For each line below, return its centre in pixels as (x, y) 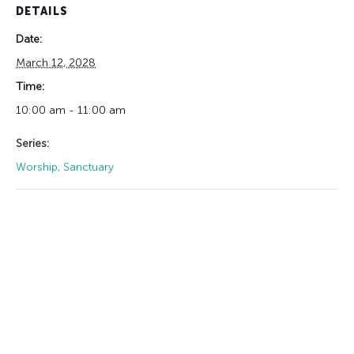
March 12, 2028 (56, 62)
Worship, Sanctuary (65, 167)
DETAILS (42, 11)
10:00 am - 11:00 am (71, 110)
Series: (33, 143)
